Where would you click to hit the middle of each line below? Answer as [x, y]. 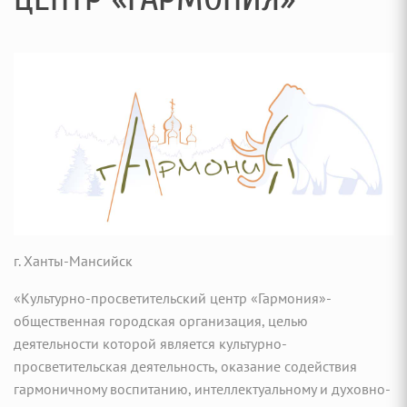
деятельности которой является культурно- [150, 343]
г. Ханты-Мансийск [73, 260]
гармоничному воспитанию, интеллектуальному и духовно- [202, 388]
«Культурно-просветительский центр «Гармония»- [172, 298]
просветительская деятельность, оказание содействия [185, 366]
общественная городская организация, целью [161, 320]
